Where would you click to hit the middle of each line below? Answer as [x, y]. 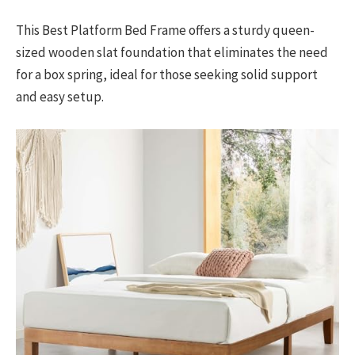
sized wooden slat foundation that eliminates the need [172, 53]
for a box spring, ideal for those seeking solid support [167, 75]
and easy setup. [60, 97]
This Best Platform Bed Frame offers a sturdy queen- [165, 31]
